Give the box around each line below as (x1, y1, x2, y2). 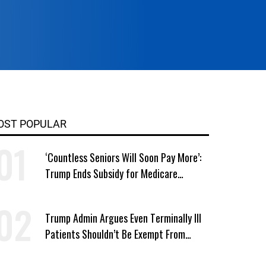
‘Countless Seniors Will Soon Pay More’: (45, 149, 201, 165)
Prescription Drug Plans (45, 181, 140, 197)
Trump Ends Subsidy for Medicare (45, 165, 178, 181)
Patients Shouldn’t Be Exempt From (45, 226, 185, 242)
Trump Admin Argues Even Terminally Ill (45, 210, 201, 226)
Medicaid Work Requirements (45, 242, 161, 258)
